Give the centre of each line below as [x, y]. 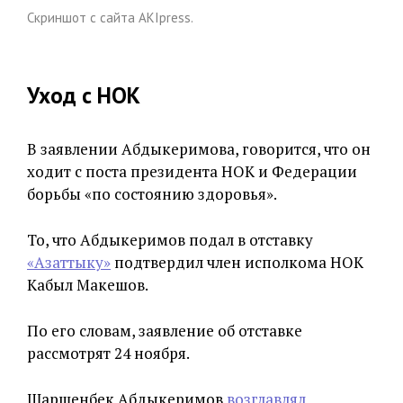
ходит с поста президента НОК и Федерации [192, 171]
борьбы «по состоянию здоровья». [152, 193]
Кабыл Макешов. [88, 284]
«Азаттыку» [69, 262]
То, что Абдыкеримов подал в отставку [170, 239]
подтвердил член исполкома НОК [237, 262]
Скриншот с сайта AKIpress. [110, 17]
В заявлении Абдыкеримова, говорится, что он [199, 148]
